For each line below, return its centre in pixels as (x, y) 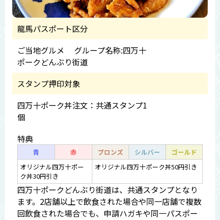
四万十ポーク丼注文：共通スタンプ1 (82, 105)
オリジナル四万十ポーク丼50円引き (146, 167)
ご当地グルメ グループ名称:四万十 (82, 50)
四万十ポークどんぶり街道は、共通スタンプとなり (108, 190)
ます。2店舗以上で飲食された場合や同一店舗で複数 (109, 202)
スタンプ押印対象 (49, 84)
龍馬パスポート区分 (53, 29)
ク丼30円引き (40, 176)
